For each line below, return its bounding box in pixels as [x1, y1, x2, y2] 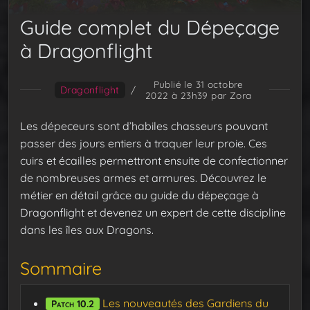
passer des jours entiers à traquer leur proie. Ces [20, 136, 267, 150]
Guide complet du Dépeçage [20, 14, 280, 39]
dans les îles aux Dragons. [20, 222, 154, 237]
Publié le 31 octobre [153, 77, 244, 90]
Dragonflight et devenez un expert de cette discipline [20, 205, 286, 219]
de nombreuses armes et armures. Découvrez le [20, 170, 266, 185]
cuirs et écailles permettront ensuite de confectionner [20, 153, 288, 167]
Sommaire [20, 257, 102, 280]
